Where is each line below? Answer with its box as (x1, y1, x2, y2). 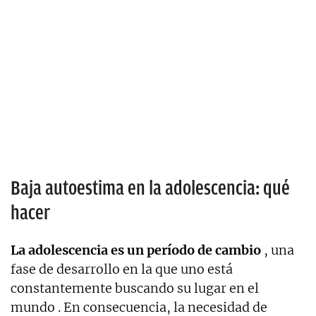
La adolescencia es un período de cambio (11, 242, 261, 259)
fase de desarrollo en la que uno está (11, 261, 233, 278)
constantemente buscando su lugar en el (11, 280, 259, 297)
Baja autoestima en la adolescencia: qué (11, 177, 290, 200)
